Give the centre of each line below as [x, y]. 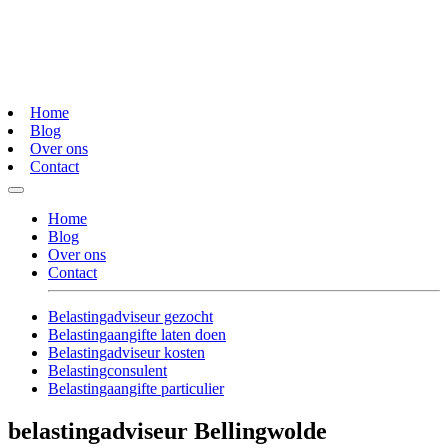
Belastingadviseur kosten [126, 353]
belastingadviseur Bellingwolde [167, 430]
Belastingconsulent [107, 371]
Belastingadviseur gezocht [130, 317]
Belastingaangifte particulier [136, 389]
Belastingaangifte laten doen [137, 335]
